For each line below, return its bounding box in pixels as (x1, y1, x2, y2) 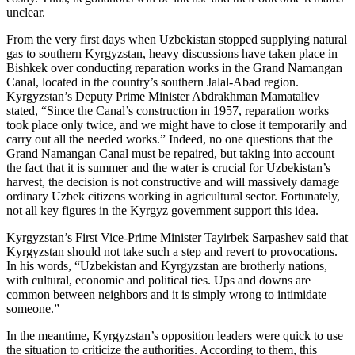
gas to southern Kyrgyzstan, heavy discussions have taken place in (6, 46, 338, 60)
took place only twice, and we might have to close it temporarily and (6, 117, 347, 132)
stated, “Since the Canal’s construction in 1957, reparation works (6, 103, 329, 117)
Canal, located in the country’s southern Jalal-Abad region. (6, 74, 299, 89)
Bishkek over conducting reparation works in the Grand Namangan (6, 60, 342, 74)
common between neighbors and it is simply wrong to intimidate (6, 287, 326, 301)
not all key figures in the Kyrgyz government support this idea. (6, 203, 319, 217)
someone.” (6, 301, 59, 315)
